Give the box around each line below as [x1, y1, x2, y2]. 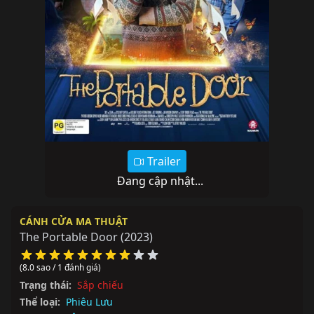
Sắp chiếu [77, 278, 123, 292]
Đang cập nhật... [116, 172, 203, 189]
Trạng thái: [20, 278, 71, 292]
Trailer [144, 153, 181, 169]
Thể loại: [20, 294, 60, 308]
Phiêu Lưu [66, 294, 113, 308]
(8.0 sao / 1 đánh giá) [20, 261, 101, 273]
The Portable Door [20, 228, 118, 245]
